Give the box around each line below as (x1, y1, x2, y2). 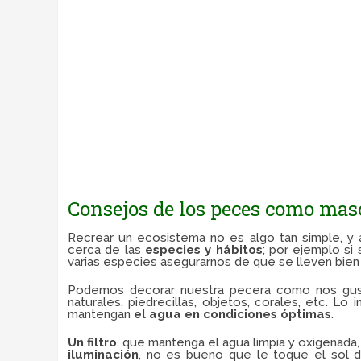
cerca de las (68, 243, 145, 257)
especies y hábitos (144, 243, 263, 257)
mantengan (68, 307, 134, 322)
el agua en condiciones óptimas (134, 307, 331, 322)
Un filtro (68, 335, 117, 350)
